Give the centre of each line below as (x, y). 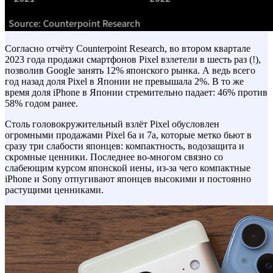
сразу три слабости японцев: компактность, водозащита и (125, 146)
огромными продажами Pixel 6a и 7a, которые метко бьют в (128, 135)
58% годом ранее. (41, 103)
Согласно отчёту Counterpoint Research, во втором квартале (128, 48)
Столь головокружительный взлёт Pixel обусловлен (112, 124)
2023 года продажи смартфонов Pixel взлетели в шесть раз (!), (133, 59)
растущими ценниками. (54, 190)
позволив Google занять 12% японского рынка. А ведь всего (130, 70)
